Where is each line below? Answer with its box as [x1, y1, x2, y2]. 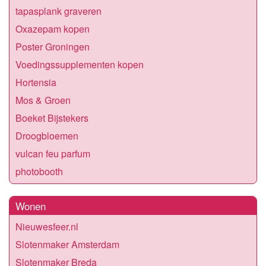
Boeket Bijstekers [15, 110, 88, 125]
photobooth [15, 164, 63, 178]
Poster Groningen [15, 39, 90, 53]
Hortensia [15, 75, 56, 89]
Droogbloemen [15, 128, 78, 142]
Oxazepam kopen [15, 21, 90, 36]
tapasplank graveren [15, 4, 102, 18]
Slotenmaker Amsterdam [15, 237, 119, 251]
